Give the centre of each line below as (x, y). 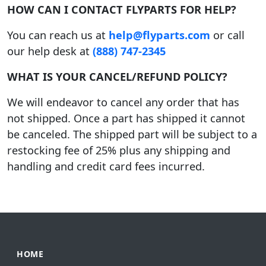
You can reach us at (58, 35)
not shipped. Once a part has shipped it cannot (126, 118)
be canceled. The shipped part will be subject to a (132, 134)
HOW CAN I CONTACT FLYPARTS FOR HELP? (122, 10)
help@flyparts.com (159, 35)
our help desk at (50, 51)
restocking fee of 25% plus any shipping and (119, 151)
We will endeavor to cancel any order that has (123, 102)
